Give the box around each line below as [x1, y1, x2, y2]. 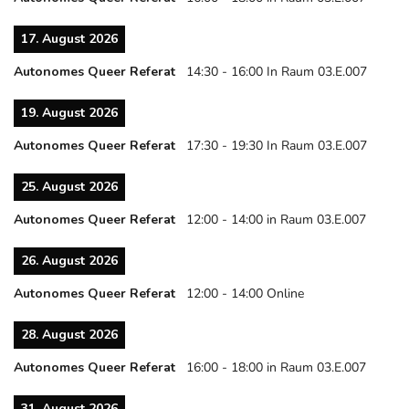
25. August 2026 [21, 178, 118, 196]
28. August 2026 [21, 326, 118, 344]
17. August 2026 [21, 30, 118, 48]
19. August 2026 [21, 104, 118, 122]
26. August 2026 [21, 252, 118, 270]
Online [267, 285, 304, 303]
